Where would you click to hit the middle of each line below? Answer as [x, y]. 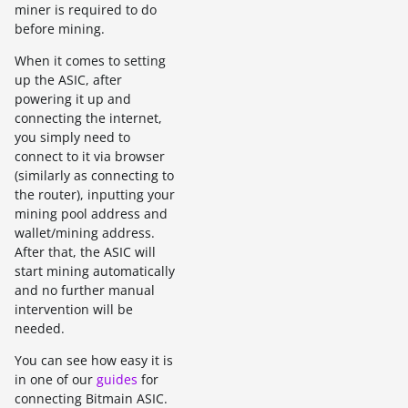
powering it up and [73, 99]
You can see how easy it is [94, 361]
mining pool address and [91, 214]
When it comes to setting [90, 61]
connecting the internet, [88, 118]
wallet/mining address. [85, 233]
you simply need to [72, 138]
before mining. [60, 29]
